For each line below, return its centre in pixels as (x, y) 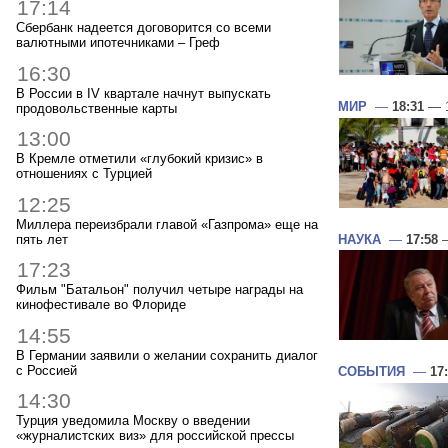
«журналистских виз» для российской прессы (155, 436)
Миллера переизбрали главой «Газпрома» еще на (167, 224)
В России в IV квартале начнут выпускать (143, 93)
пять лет (42, 239)
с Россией (46, 370)
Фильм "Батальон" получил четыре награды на (159, 290)
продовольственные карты (96, 108)
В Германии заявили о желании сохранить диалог (167, 355)
